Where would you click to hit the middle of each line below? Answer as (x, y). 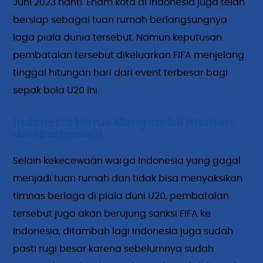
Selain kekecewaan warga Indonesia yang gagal (127, 161)
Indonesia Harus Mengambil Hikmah (123, 122)
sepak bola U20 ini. (56, 90)
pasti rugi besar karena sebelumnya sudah (114, 249)
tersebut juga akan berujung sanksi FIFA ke (112, 213)
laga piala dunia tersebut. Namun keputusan (118, 37)
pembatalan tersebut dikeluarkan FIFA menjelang (129, 55)
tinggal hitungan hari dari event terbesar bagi (121, 73)
